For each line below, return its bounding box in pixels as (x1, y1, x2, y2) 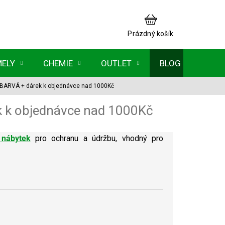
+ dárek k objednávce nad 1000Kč (21, 82, 114, 89)
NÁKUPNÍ (150, 12, 181, 21)
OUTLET (101, 58, 132, 68)
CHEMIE (43, 58, 73, 68)
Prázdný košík (128, 29, 173, 38)
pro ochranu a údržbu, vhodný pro (30, 134, 164, 144)
